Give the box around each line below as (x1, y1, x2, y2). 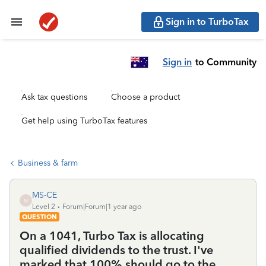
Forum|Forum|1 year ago (62, 202, 141, 211)
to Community (195, 56, 256, 68)
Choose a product (111, 92, 180, 102)
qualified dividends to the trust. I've (20, 243, 213, 257)
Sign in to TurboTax (166, 16, 249, 27)
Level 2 (32, 202, 55, 211)
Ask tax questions (21, 92, 87, 102)
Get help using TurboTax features (21, 116, 147, 126)
